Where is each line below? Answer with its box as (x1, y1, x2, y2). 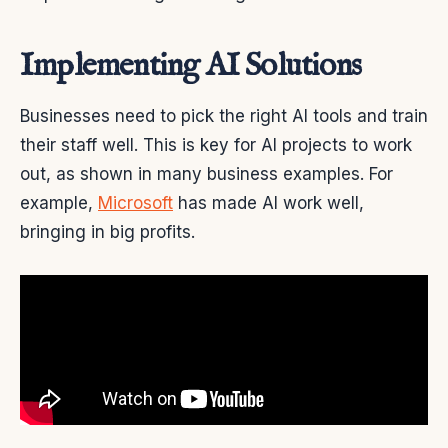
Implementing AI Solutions (20, 46, 361, 88)
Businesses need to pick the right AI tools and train (20, 106, 428, 127)
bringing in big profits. (20, 222, 195, 243)
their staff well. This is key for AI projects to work (20, 135, 412, 156)
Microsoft (98, 193, 173, 214)
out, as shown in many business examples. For (20, 164, 393, 185)
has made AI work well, (173, 193, 364, 214)
